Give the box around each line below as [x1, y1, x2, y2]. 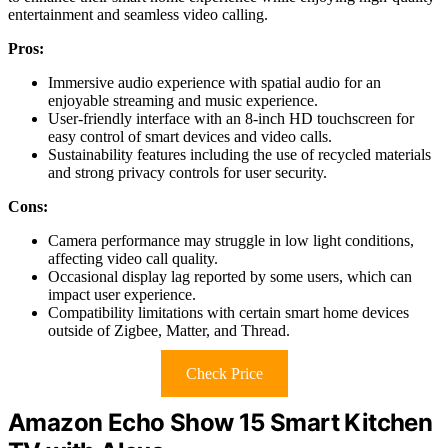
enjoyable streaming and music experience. [48, 91, 318, 109]
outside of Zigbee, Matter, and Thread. [48, 321, 290, 339]
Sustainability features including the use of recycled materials [48, 145, 431, 163]
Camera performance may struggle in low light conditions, [48, 231, 414, 249]
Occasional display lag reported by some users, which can [48, 267, 412, 285]
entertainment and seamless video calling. [8, 5, 268, 23]
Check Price [185, 364, 263, 382]
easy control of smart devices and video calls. [48, 127, 332, 145]
